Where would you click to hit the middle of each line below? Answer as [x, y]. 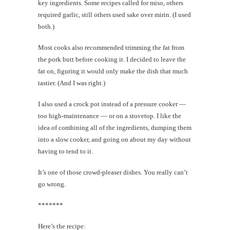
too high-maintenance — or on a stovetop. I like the [110, 116]
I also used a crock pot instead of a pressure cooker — [112, 104]
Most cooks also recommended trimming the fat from [111, 47]
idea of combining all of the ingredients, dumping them [115, 127]
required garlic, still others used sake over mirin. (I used [114, 14]
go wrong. [52, 184]
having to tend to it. [65, 151]
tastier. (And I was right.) [72, 83]
